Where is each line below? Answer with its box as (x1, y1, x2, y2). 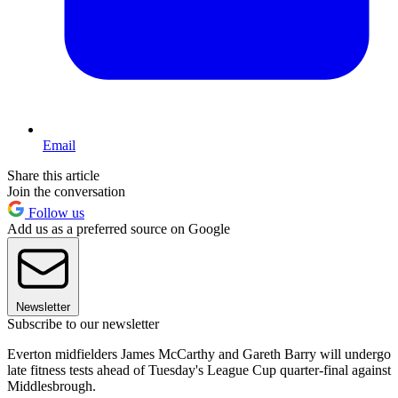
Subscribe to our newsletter (7, 315, 159, 331)
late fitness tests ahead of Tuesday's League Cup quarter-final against (7, 362, 391, 378)
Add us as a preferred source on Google (7, 220, 230, 236)
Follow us (25, 204, 84, 220)
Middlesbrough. (7, 378, 96, 394)
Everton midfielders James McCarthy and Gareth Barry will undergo (7, 346, 391, 362)
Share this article (7, 167, 99, 183)
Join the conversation (7, 183, 125, 199)
